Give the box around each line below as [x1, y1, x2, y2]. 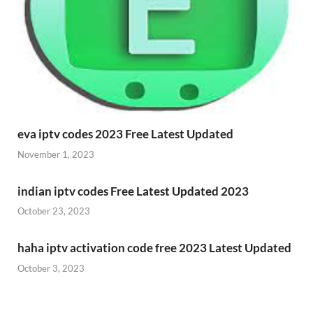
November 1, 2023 [17, 148, 94, 160]
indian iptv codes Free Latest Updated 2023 [17, 183, 249, 198]
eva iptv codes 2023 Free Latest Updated [17, 126, 233, 142]
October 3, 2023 [17, 262, 85, 274]
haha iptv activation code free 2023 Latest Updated [17, 240, 291, 256]
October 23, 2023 [17, 205, 90, 217]
